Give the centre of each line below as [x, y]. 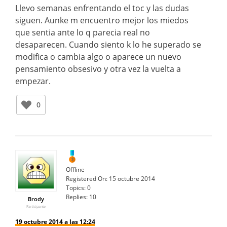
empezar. [33, 81]
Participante [36, 207]
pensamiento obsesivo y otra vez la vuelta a [98, 69]
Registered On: [87, 179]
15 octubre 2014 [132, 179]
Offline [75, 170]
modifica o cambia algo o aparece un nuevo [98, 56]
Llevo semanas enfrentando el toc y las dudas [102, 8]
